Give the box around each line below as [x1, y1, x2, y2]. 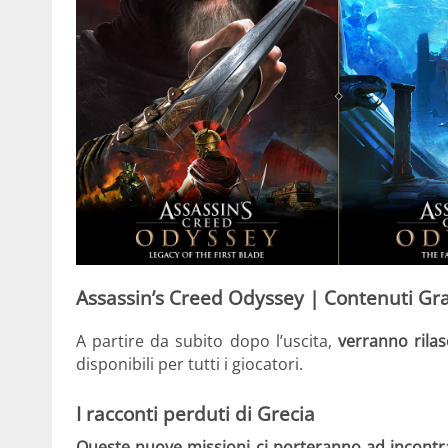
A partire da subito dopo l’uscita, [76, 329, 338, 352]
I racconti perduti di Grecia [76, 400, 315, 426]
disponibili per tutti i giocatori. [76, 352, 303, 375]
